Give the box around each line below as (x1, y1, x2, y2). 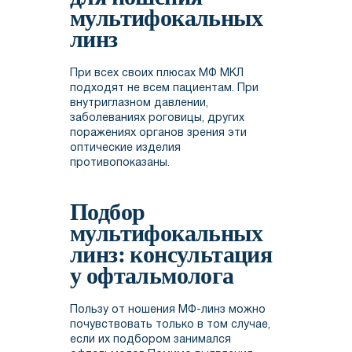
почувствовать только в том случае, (70, 320, 270, 331)
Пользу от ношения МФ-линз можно (70, 305, 266, 316)
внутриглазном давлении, (70, 98, 208, 109)
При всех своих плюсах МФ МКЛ (70, 68, 244, 79)
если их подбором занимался (70, 335, 231, 346)
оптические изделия (70, 143, 181, 154)
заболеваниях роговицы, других (70, 113, 244, 124)
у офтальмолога (70, 262, 234, 291)
